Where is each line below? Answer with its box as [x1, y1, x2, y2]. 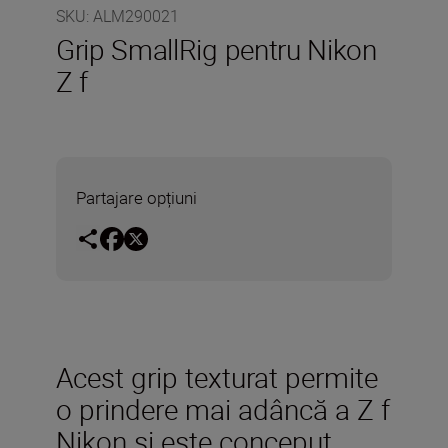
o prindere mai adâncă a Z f [56, 389, 390, 428]
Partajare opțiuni [76, 186, 197, 209]
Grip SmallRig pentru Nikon [56, 30, 377, 68]
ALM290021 [93, 5, 179, 27]
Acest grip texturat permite [56, 357, 378, 396]
